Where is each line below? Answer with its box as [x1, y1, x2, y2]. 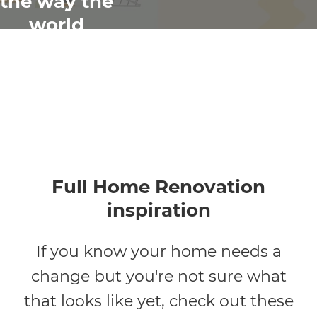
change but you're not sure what [30, 267, 287, 287]
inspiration [106, 199, 211, 222]
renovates [8, 37, 105, 60]
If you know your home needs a [35, 242, 282, 262]
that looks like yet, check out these [23, 292, 294, 311]
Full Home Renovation [52, 175, 265, 199]
